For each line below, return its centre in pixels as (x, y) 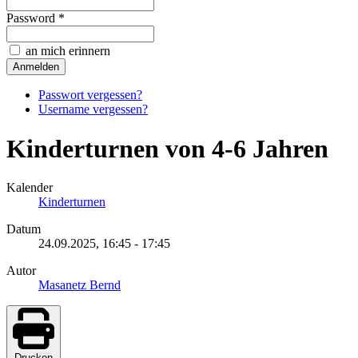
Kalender (30, 188)
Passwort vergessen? (90, 95)
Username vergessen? (93, 109)
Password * (36, 18)
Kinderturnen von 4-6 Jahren (167, 148)
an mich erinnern (66, 51)
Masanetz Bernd (80, 285)
